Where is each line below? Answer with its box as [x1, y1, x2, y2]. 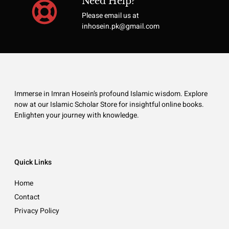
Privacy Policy [14, 205, 59, 216]
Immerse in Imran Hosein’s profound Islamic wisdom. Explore [14, 88, 208, 100]
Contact [14, 191, 40, 202]
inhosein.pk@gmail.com [81, 21, 159, 32]
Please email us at [81, 10, 139, 21]
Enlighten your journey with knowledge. [14, 110, 139, 121]
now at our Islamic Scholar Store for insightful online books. [14, 99, 204, 110]
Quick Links [14, 156, 52, 168]
